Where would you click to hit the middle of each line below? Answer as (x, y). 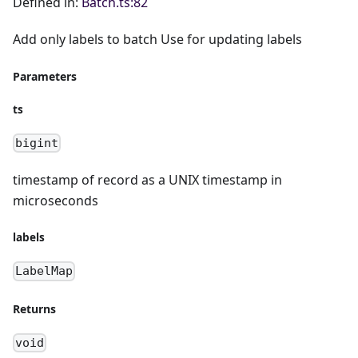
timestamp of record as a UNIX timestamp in (147, 180)
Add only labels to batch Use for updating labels (157, 40)
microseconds (56, 201)
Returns (34, 308)
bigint (37, 143)
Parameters (45, 77)
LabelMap (44, 271)
